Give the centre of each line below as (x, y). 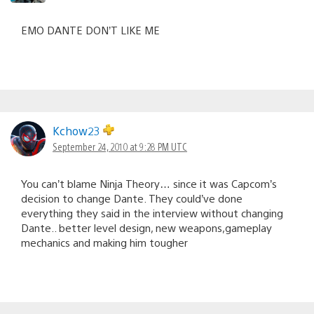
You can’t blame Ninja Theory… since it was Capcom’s (149, 183)
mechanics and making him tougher (104, 242)
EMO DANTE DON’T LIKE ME (90, 29)
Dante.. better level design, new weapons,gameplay (146, 227)
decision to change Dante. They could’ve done (132, 198)
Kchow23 (78, 130)
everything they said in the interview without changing (152, 212)
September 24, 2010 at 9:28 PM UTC (120, 146)
